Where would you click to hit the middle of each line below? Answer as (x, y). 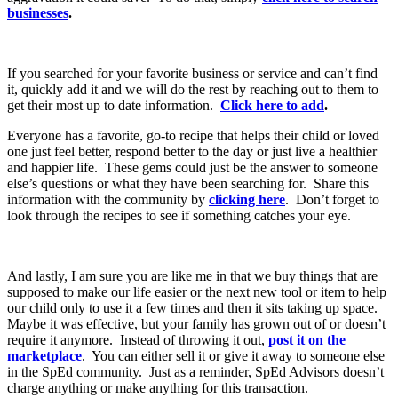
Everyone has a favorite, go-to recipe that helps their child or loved (193, 136)
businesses (38, 13)
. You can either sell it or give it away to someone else (233, 356)
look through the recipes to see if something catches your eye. (179, 216)
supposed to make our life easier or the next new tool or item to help (197, 292)
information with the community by (108, 200)
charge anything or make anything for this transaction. (158, 388)
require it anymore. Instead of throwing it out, (138, 340)
